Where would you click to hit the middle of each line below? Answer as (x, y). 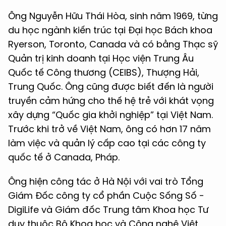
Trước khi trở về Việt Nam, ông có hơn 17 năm (109, 129)
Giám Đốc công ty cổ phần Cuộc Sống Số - (106, 196)
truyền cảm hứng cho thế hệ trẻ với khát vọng (111, 101)
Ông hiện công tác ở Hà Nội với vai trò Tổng (106, 182)
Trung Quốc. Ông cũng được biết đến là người (111, 87)
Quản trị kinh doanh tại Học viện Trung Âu (101, 59)
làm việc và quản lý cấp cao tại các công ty (107, 143)
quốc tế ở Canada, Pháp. (64, 157)
